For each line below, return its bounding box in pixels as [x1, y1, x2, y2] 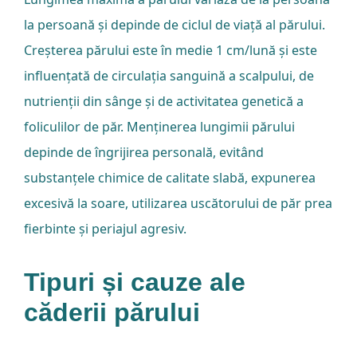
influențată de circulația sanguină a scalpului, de [23, 67, 314, 85]
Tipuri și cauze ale [23, 268, 245, 297]
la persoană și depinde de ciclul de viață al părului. [23, 16, 325, 34]
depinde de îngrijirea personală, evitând [23, 143, 264, 162]
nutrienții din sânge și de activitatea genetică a [23, 92, 304, 111]
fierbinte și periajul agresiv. [23, 220, 186, 238]
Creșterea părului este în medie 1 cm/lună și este [23, 41, 317, 60]
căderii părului [23, 298, 200, 328]
